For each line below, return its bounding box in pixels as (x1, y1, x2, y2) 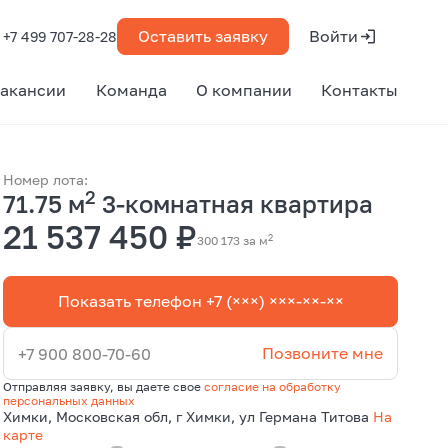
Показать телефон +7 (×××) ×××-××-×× (57, 291, 344, 311)
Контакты (320, 80, 398, 100)
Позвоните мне (261, 343, 383, 363)
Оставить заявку (138, 26, 268, 46)
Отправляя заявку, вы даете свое (3, 379, 205, 394)
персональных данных (3, 393, 136, 408)
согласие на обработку (204, 379, 342, 394)
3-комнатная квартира (96, 189, 374, 218)
